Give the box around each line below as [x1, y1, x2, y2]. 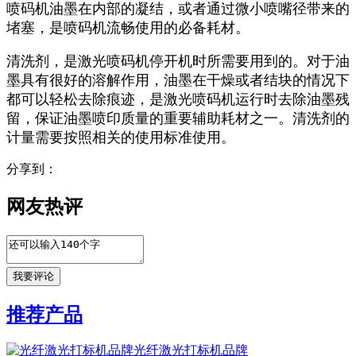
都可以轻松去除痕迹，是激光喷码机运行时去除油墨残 [6, 91, 350, 107]
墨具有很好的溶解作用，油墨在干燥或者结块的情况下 [6, 72, 350, 88]
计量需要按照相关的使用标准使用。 [6, 129, 235, 145]
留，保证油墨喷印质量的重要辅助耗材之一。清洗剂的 [6, 110, 350, 126]
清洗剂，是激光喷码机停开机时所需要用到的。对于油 [6, 52, 350, 69]
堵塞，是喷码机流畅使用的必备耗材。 [6, 19, 253, 36]
